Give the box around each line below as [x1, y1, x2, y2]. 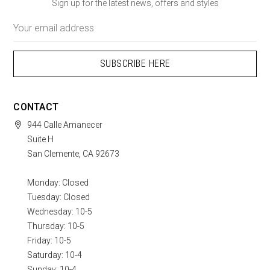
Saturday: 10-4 [27, 250, 83, 260]
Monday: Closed [27, 177, 89, 187]
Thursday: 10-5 [27, 221, 85, 231]
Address [13, 28, 46, 39]
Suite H [27, 134, 54, 144]
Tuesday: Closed [27, 192, 90, 202]
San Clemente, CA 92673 [27, 148, 120, 159]
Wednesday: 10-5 [27, 206, 93, 216]
